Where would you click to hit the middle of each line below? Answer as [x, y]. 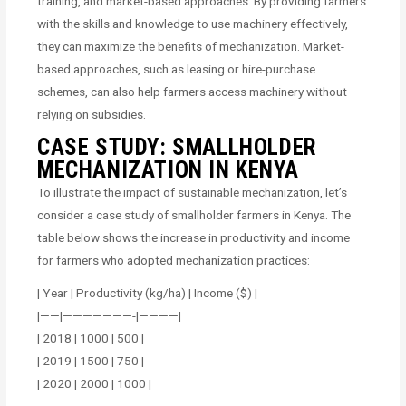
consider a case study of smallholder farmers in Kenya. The [194, 214]
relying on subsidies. [92, 114]
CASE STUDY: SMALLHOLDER [177, 147]
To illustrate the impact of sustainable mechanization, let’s [193, 192]
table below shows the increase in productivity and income [194, 237]
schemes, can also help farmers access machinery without [193, 91]
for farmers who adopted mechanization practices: [174, 260]
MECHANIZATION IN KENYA [168, 169]
